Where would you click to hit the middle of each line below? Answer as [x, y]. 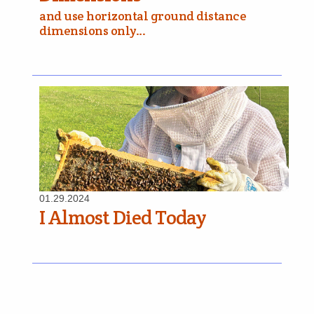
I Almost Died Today [123, 217]
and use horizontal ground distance [143, 16]
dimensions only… [92, 30]
